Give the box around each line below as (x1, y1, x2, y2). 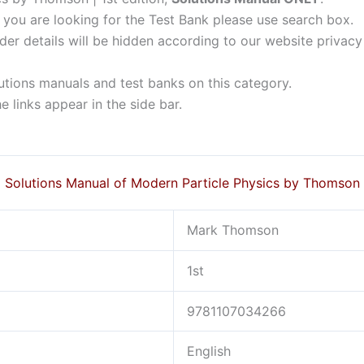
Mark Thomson (187, 222, 279, 239)
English (187, 343, 231, 360)
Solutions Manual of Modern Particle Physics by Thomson (4, 175, 360, 192)
